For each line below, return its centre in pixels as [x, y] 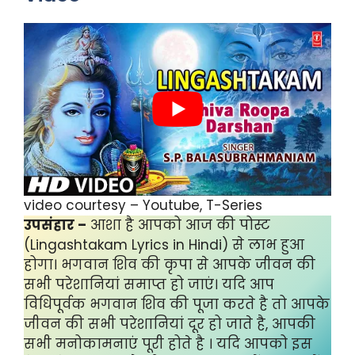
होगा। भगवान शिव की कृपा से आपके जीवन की [170, 264]
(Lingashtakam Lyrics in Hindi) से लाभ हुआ [164, 244]
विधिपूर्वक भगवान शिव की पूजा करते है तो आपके [177, 304]
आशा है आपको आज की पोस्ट [178, 225]
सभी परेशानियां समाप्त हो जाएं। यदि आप [149, 284]
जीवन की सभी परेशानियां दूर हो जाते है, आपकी [170, 324]
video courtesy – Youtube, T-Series [143, 205]
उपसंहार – [55, 225]
